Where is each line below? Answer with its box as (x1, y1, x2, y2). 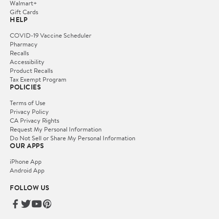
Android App (10, 165, 44, 175)
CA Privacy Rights (10, 115, 59, 125)
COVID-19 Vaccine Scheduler (10, 30, 91, 40)
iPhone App (10, 156, 42, 166)
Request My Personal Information (10, 124, 102, 133)
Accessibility (10, 57, 44, 66)
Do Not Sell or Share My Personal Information (10, 133, 135, 142)
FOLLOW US (10, 182, 50, 193)
